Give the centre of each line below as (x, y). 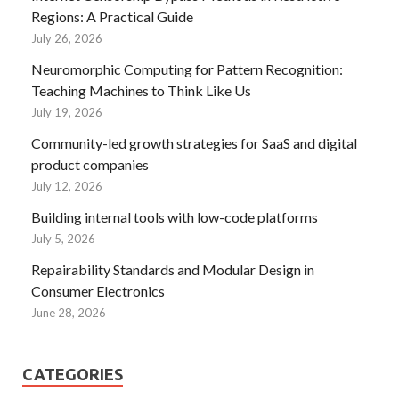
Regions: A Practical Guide (112, 16)
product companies (90, 164)
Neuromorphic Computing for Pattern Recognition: (187, 69)
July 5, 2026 (63, 238)
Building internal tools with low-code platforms (175, 216)
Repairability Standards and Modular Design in (173, 269)
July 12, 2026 (67, 186)
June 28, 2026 (69, 312)
